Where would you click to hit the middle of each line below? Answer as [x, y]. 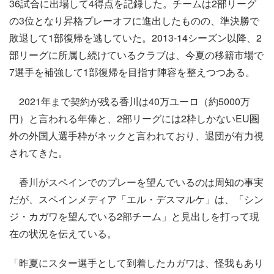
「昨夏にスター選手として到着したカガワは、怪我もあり [136, 262]
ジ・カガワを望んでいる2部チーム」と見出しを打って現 [134, 216]
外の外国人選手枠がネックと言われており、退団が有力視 [136, 135]
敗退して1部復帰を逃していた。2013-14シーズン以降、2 [135, 37]
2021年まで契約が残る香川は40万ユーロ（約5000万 [130, 101]
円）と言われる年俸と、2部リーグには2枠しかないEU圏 [134, 118]
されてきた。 [39, 152]
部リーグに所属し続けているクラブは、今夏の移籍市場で [136, 54]
